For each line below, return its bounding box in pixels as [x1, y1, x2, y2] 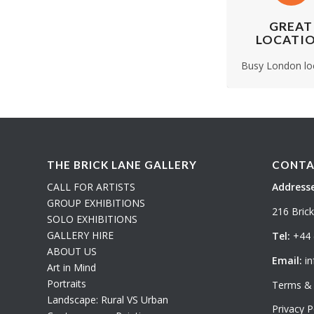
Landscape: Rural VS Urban [47, 292, 168, 306]
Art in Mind [47, 260, 96, 274]
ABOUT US [47, 244, 97, 258]
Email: [271, 253, 302, 267]
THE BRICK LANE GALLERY [47, 158, 197, 172]
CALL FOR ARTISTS [47, 179, 135, 193]
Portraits [47, 276, 86, 290]
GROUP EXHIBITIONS [47, 196, 145, 210]
